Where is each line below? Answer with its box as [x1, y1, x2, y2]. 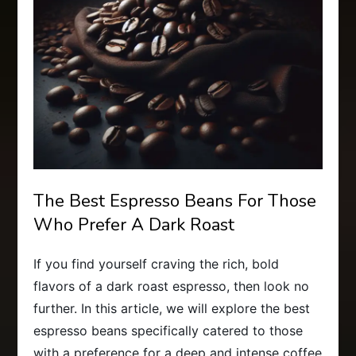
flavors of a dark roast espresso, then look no [33, 278, 310, 295]
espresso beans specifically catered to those [33, 323, 304, 339]
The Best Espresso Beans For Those [33, 189, 317, 214]
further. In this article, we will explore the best [33, 300, 311, 317]
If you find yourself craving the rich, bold [33, 256, 280, 273]
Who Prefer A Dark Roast [33, 213, 235, 238]
